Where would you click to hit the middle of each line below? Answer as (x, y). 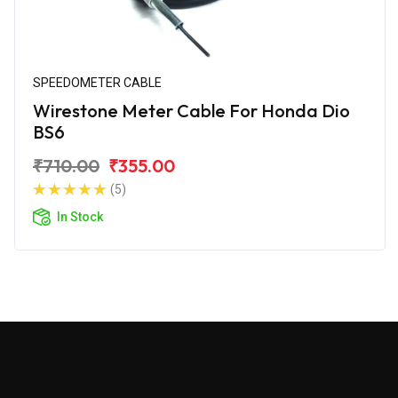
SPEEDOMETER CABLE (97, 82)
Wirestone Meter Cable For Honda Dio (191, 110)
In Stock (80, 216)
